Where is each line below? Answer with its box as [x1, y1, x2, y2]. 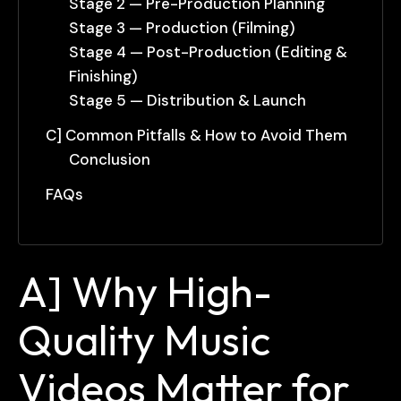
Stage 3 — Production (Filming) [68, 18, 299, 38]
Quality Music [18, 313, 270, 367]
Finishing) [68, 66, 141, 87]
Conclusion [68, 149, 154, 170]
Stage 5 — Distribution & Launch [68, 90, 310, 111]
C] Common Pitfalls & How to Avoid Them [46, 125, 347, 146]
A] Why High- [18, 265, 272, 319]
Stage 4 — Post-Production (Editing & [68, 42, 347, 63]
